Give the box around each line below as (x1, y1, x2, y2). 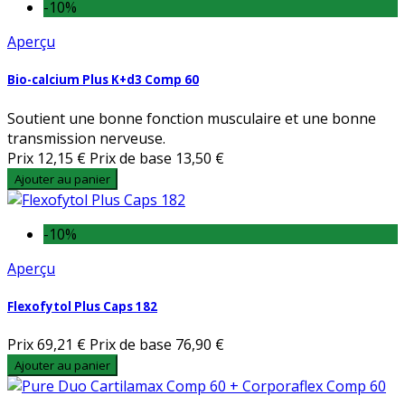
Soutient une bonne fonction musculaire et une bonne (7, 108, 376, 128)
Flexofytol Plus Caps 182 (7, 297, 157, 315)
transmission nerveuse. (7, 127, 165, 148)
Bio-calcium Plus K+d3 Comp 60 (7, 71, 199, 89)
